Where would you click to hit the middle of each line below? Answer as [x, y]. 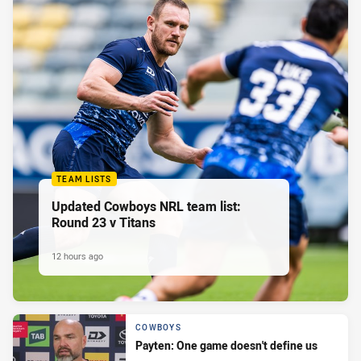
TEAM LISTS [84, 179]
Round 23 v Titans [104, 222]
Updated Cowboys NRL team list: [146, 206]
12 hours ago [77, 255]
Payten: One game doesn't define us [226, 345]
